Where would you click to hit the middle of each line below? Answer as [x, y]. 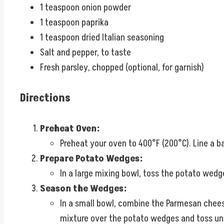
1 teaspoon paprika [74, 23]
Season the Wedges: [83, 188]
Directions [45, 98]
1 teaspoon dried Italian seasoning [102, 38]
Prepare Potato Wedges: [91, 158]
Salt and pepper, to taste [85, 53]
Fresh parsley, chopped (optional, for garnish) [122, 68]
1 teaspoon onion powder [85, 8]
